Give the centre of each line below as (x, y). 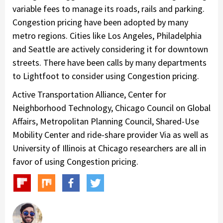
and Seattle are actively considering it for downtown (110, 49)
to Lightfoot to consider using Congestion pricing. (106, 76)
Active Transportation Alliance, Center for (89, 95)
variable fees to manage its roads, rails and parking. (109, 9)
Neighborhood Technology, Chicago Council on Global (111, 108)
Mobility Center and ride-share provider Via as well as (111, 135)
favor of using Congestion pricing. (75, 162)
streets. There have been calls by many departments (110, 63)
